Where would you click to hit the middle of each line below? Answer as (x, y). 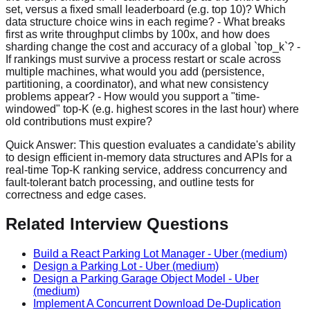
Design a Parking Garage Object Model (129, 279)
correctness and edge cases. (76, 194)
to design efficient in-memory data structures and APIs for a (149, 157)
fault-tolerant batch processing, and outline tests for (130, 182)
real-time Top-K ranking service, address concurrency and (146, 170)
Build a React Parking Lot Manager (119, 254)
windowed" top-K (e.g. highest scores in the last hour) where (152, 109)
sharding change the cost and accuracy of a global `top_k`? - (153, 46)
